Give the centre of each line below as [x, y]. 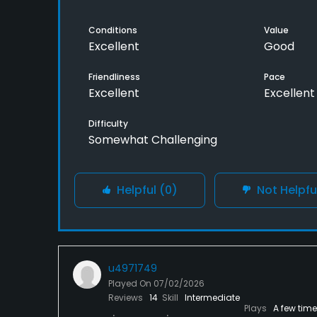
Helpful [137, 190]
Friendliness [114, 77]
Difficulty [108, 124]
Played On [131, 284]
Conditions [113, 30]
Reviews [127, 298]
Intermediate [212, 298]
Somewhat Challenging [153, 140]
